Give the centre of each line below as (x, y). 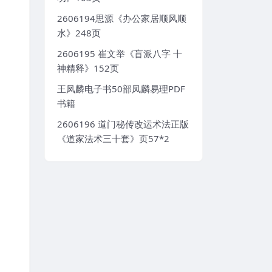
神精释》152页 (88, 68)
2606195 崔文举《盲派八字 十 (120, 54)
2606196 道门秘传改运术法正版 (123, 124)
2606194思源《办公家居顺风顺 (122, 19)
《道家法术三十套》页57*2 (113, 139)
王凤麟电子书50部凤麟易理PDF (121, 89)
